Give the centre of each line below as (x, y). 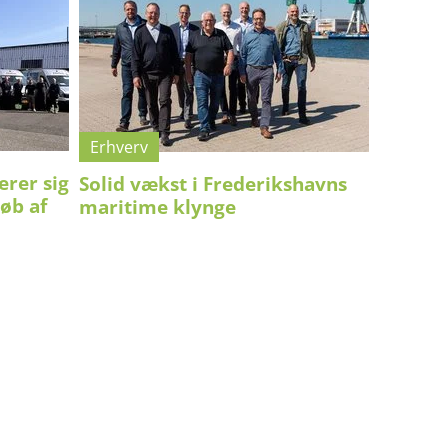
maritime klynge (157, 206)
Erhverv (119, 147)
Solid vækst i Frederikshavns (213, 183)
